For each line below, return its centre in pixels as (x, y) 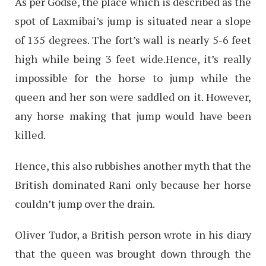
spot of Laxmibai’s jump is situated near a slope (133, 20)
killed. (30, 134)
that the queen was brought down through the (133, 253)
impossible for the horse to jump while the (133, 77)
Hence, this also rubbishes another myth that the (133, 165)
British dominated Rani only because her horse (133, 184)
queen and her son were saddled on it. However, (133, 96)
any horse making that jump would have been (133, 115)
